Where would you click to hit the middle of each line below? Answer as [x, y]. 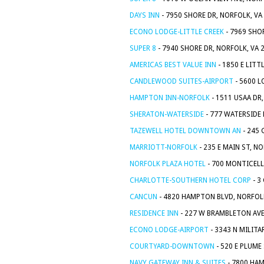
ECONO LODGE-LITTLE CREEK [177, 32]
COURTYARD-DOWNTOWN [172, 246]
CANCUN [143, 197]
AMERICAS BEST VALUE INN [173, 65]
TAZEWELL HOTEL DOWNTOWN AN [185, 131]
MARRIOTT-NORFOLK [164, 147]
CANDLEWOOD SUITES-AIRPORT [181, 81]
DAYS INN [145, 15]
